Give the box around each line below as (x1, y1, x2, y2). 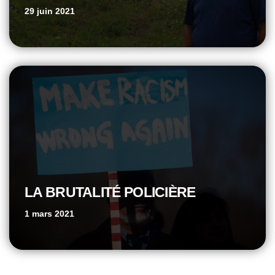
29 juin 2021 (25, 6, 75, 16)
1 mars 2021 (25, 208, 74, 219)
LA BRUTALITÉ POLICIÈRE (25, 184, 196, 200)
